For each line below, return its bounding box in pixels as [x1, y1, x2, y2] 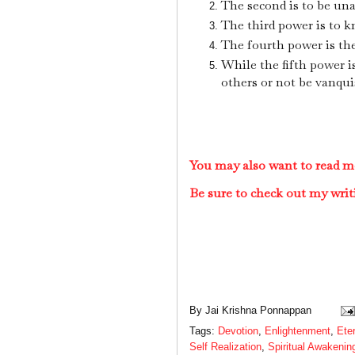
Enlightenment [265, 325, 330, 338]
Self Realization [189, 341, 261, 353]
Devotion [218, 325, 258, 338]
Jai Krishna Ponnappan [205, 303, 311, 316]
